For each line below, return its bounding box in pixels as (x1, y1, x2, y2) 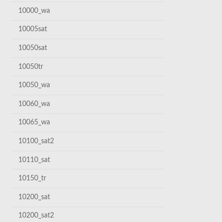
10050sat (18, 45, 48, 52)
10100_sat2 (18, 138, 55, 145)
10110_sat (18, 156, 51, 164)
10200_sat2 (18, 212, 55, 220)
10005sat (18, 26, 48, 33)
